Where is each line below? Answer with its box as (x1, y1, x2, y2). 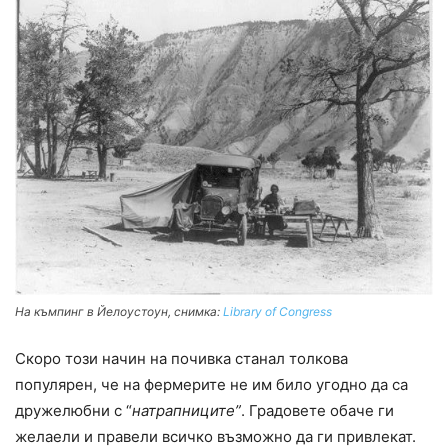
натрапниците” (132, 401, 241, 421)
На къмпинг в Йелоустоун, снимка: (15, 304, 223, 320)
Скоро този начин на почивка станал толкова (15, 349, 348, 369)
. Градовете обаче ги (241, 401, 394, 421)
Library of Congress (223, 304, 332, 320)
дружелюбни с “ (15, 401, 132, 421)
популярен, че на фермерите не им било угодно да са (15, 375, 408, 395)
